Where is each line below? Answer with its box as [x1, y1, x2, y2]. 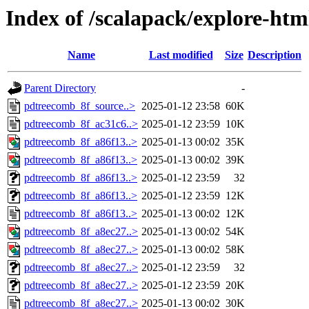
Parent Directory [24, 82, 96, 94]
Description [248, 49, 301, 61]
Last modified [148, 49, 213, 61]
